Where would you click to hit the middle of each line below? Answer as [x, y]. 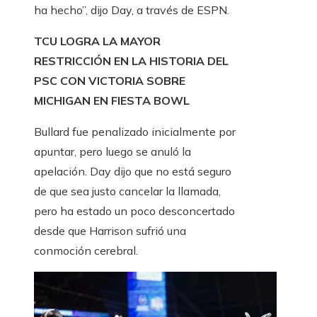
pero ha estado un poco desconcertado [134, 211]
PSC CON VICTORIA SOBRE [110, 81]
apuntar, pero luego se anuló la [113, 152]
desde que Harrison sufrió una [110, 231]
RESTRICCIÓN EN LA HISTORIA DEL [131, 61]
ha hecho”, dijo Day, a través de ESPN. [132, 10]
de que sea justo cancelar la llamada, [127, 191]
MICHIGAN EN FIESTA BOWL [112, 101]
